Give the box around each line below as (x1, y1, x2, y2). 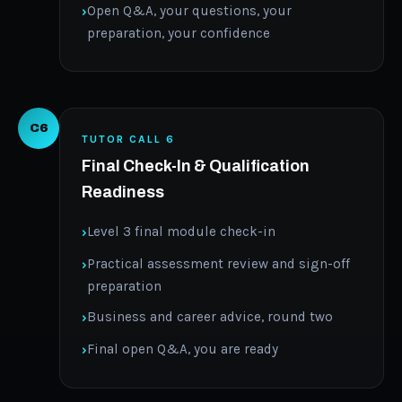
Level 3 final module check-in (87, 223, 275, 240)
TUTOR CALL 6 (82, 132, 175, 145)
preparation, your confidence (87, 25, 270, 42)
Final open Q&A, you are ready (87, 340, 278, 357)
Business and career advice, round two (87, 309, 333, 326)
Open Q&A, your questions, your (87, 3, 292, 20)
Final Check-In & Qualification (82, 158, 310, 176)
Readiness (82, 184, 164, 202)
